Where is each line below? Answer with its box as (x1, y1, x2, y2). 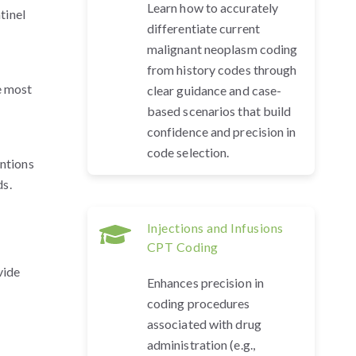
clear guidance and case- (146, 83, 282, 98)
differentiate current (146, 21, 260, 36)
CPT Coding (146, 239, 219, 254)
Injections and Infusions (146, 220, 284, 235)
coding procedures (146, 296, 250, 311)
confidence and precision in (146, 124, 296, 139)
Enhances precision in (146, 275, 264, 290)
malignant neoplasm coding (146, 41, 298, 56)
